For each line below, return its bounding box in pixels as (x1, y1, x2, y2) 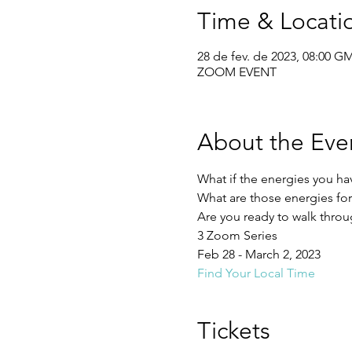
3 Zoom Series (196, 227, 277, 243)
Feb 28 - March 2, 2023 (196, 246, 321, 262)
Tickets (196, 316, 270, 345)
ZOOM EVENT (196, 64, 277, 79)
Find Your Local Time (196, 265, 315, 280)
